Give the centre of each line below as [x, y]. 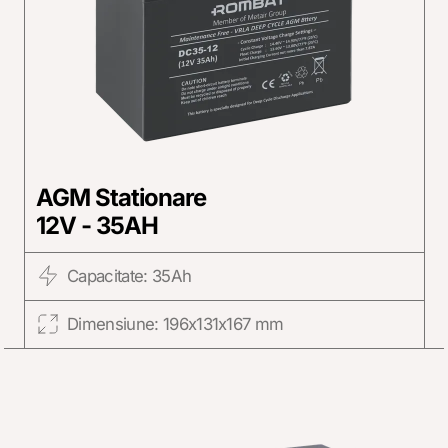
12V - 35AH [97, 226]
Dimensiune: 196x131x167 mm [175, 323]
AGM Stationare [121, 198]
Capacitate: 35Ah [129, 276]
